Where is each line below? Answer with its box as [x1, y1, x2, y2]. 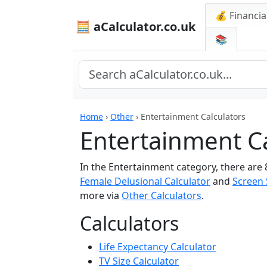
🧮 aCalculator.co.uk [76, 18, 195, 35]
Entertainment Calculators [141, 111, 246, 122]
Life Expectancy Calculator [99, 240, 216, 253]
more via [80, 189, 122, 202]
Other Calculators [122, 189, 201, 202]
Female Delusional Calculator [80, 175, 210, 188]
